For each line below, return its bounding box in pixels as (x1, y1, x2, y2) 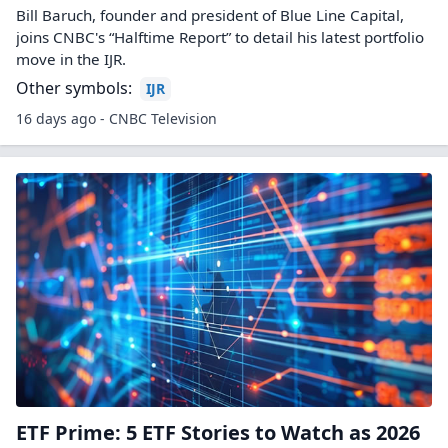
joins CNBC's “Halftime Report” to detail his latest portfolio (16, 27, 424, 47)
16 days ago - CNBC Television (16, 109, 217, 128)
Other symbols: (16, 77, 132, 99)
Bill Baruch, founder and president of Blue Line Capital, (16, 5, 404, 25)
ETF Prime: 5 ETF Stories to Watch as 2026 (16, 419, 420, 446)
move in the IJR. (16, 49, 126, 69)
